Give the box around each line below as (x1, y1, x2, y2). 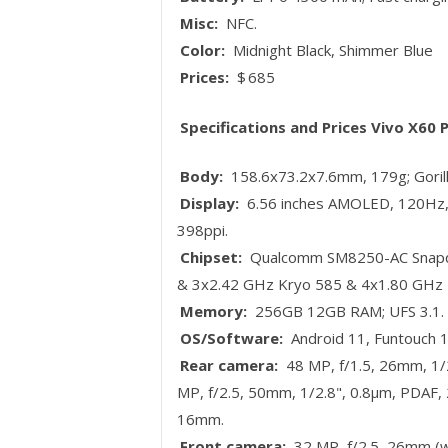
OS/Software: (180, 328, 284, 349)
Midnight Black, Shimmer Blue (229, 40, 433, 61)
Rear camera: (180, 355, 279, 376)
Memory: (180, 301, 248, 322)
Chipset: (180, 247, 243, 268)
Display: (180, 193, 240, 214)
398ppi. (176, 220, 228, 241)
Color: (180, 40, 226, 61)
